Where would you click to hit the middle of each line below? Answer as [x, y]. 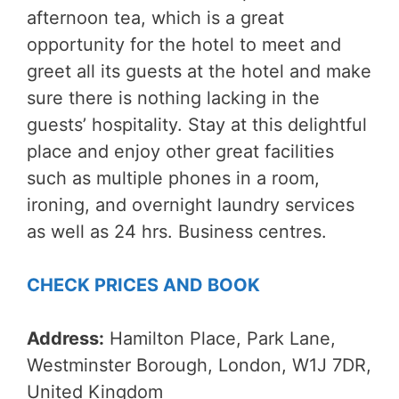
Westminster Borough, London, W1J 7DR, [199, 365]
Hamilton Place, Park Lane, [220, 338]
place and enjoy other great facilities [180, 151]
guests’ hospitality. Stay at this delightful [197, 124]
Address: [65, 338]
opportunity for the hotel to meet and [184, 44]
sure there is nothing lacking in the [173, 98]
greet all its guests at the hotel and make [199, 71]
